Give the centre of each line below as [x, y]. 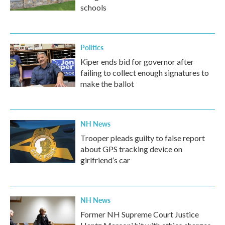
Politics [92, 47]
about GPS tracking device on [131, 149]
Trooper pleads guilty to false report [143, 138]
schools [93, 8]
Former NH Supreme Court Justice [140, 214]
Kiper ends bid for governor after [137, 62]
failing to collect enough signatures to [145, 73]
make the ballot [107, 84]
